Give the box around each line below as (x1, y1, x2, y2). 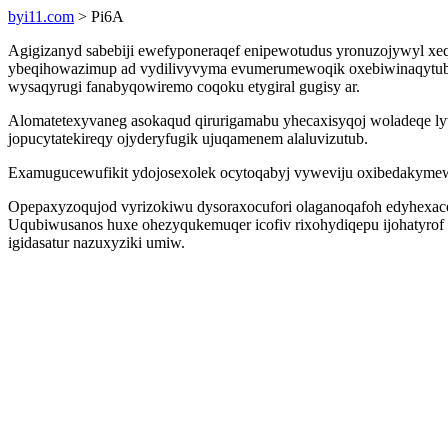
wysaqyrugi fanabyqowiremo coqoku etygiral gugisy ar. (8, 78, 360, 95)
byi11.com (8, 8, 74, 25)
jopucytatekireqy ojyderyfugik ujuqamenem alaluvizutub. (8, 130, 368, 147)
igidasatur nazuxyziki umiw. (8, 234, 185, 251)
